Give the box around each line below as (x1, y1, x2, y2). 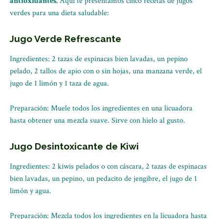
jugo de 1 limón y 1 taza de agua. (10, 78, 109, 88)
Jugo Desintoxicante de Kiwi (10, 141, 139, 152)
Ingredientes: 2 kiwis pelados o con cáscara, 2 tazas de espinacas (10, 161, 207, 172)
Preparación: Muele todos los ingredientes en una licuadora (10, 103, 193, 113)
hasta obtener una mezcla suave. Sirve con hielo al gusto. (10, 115, 185, 126)
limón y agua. (10, 186, 51, 196)
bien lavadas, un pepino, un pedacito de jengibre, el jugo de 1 (10, 174, 197, 184)
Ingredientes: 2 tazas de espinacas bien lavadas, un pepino (10, 54, 188, 64)
